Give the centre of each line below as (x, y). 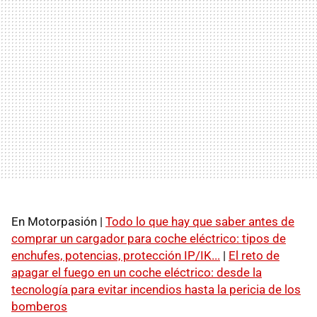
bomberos (39, 306)
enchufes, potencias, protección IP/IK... (116, 255)
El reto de (254, 255)
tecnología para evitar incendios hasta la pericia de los (156, 289)
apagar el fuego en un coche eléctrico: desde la (137, 272)
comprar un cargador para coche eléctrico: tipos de (149, 238)
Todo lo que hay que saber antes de (200, 221)
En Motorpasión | (58, 221)
